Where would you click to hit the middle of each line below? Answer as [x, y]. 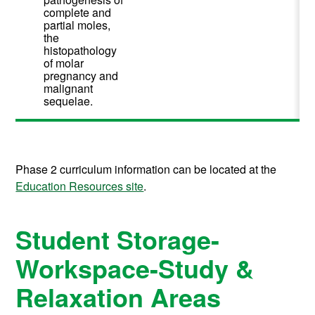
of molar [64, 63]
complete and [78, 13]
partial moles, [77, 25]
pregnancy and [81, 76]
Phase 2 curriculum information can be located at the [146, 169]
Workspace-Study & [135, 268]
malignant [69, 89]
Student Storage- [118, 239]
